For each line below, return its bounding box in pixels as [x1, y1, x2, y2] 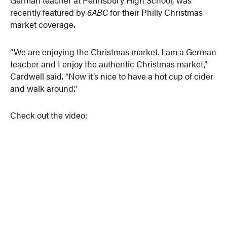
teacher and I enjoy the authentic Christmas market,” [10, 57, 208, 70]
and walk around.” [10, 82, 78, 94]
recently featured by [10, 6, 88, 18]
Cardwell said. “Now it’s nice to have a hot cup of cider [10, 69, 214, 82]
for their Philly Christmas [110, 6, 203, 18]
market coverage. [10, 18, 75, 30]
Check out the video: [10, 109, 88, 122]
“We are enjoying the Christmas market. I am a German [10, 45, 217, 58]
